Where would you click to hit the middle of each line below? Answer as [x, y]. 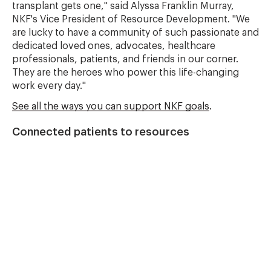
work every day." [49, 86]
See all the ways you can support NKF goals [111, 106]
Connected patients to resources [101, 132]
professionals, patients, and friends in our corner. [125, 59]
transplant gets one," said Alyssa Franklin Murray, [123, 6]
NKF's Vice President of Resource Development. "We [131, 19]
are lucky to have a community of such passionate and [135, 33]
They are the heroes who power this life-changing [126, 73]
